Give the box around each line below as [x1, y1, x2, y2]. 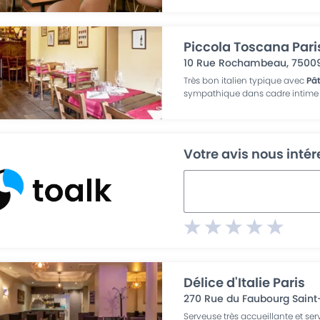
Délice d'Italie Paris [184, 274, 306, 291]
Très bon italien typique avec [184, 74, 307, 86]
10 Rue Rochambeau [184, 56, 287, 70]
